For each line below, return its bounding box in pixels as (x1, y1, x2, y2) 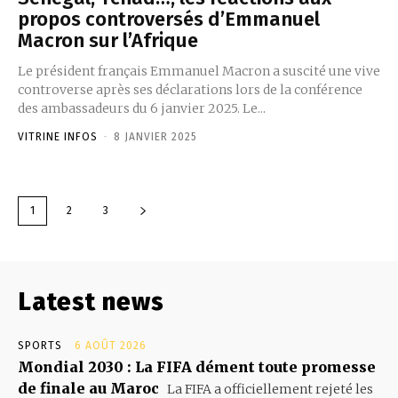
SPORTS (18, 338, 62, 352)
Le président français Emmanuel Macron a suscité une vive (18, 62, 380, 79)
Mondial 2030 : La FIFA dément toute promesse (18, 357, 376, 376)
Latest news (18, 286, 164, 316)
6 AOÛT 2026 (75, 338, 147, 352)
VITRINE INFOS (18, 130, 98, 143)
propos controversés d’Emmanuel (18, 6, 320, 31)
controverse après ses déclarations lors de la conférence (18, 81, 362, 98)
